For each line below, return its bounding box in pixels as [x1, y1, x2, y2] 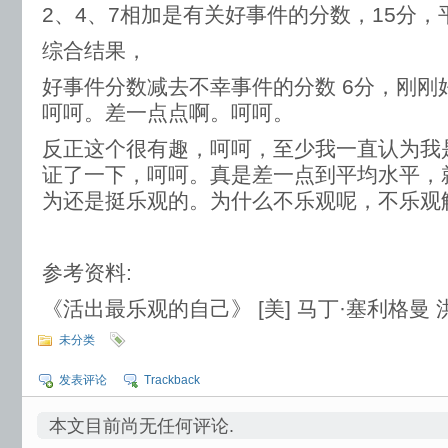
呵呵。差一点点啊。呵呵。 [42, 101, 294, 124]
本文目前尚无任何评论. [49, 416, 234, 436]
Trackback [144, 373, 200, 387]
